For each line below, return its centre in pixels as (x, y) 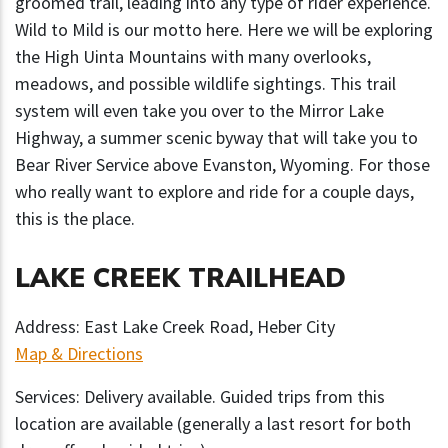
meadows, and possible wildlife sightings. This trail (205, 84)
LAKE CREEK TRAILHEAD (180, 278)
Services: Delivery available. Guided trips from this (200, 397)
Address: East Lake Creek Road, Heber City (175, 327)
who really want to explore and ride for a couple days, (214, 192)
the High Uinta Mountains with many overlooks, (193, 57)
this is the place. (75, 219)
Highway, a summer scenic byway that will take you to (216, 138)
